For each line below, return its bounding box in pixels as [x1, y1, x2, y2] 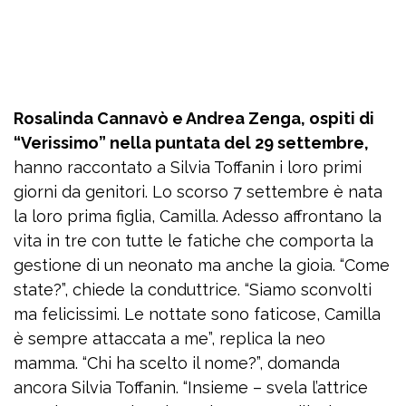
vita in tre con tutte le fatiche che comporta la [14, 231, 373, 251]
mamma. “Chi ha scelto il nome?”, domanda [14, 353, 340, 373]
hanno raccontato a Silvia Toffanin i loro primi [14, 158, 362, 178]
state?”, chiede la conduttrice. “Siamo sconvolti [14, 280, 372, 300]
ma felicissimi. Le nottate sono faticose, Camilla [14, 304, 381, 324]
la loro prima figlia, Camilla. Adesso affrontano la [14, 207, 382, 227]
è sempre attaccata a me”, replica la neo [14, 329, 325, 349]
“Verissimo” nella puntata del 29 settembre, [14, 133, 369, 153]
